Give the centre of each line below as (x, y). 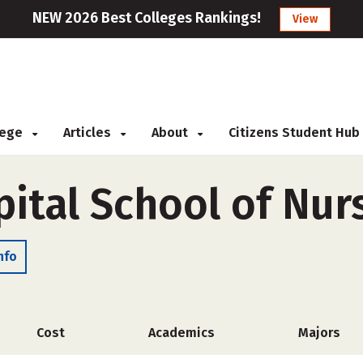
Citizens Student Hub (294, 132)
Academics (181, 333)
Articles (89, 132)
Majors (319, 333)
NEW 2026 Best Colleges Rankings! (147, 18)
